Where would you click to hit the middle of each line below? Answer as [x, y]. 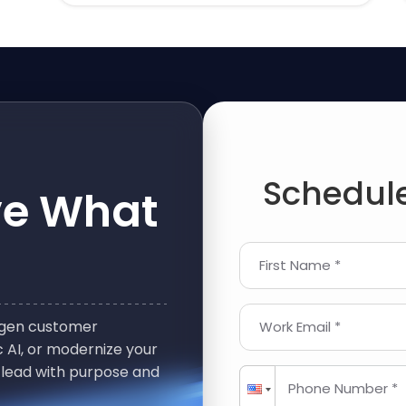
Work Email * [300, 327]
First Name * [300, 266]
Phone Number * [343, 389]
